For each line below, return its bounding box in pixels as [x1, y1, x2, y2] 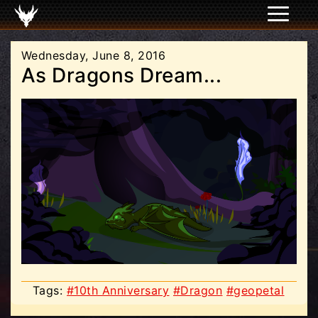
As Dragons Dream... [21, 63, 222, 87]
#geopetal [226, 283, 285, 297]
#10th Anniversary [67, 283, 170, 297]
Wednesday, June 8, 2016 [21, 48, 166, 62]
